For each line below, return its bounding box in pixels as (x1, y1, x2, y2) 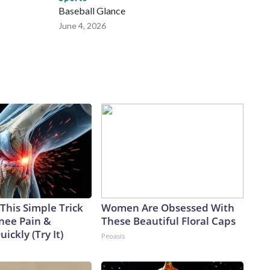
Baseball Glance (58, 5, 125, 17)
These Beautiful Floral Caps (101, 214, 236, 228)
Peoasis (101, 231, 125, 241)
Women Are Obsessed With (101, 201, 234, 215)
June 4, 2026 (58, 20, 106, 31)
